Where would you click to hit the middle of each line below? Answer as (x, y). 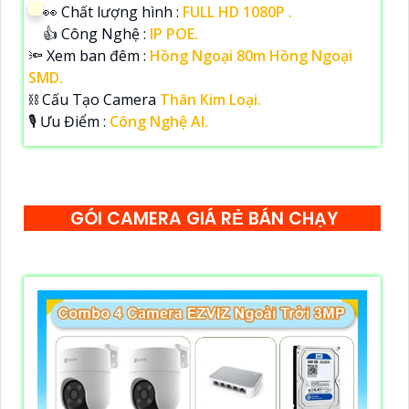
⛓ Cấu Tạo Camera (94, 100)
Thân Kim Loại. (210, 100)
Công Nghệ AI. (159, 122)
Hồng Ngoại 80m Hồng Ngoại (251, 56)
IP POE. (174, 34)
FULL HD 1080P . (237, 12)
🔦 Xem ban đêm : (89, 56)
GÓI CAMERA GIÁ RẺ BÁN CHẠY (204, 219)
